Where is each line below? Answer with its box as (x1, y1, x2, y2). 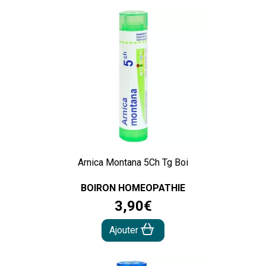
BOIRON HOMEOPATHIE (81, 182, 185, 194)
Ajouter (109, 224, 141, 236)
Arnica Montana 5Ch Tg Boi (78, 157, 188, 169)
